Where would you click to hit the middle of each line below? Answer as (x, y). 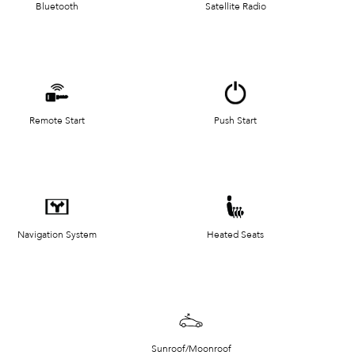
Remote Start (57, 121)
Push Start (236, 121)
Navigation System (57, 235)
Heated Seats (236, 235)
